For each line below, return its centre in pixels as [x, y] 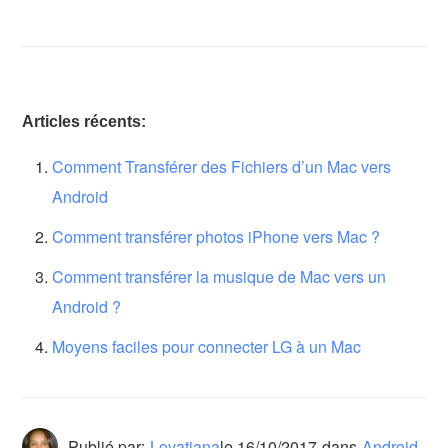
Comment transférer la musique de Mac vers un [219, 277]
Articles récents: [84, 122]
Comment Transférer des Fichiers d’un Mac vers [222, 167]
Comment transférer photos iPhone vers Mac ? [216, 237]
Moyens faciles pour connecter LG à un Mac [207, 347]
